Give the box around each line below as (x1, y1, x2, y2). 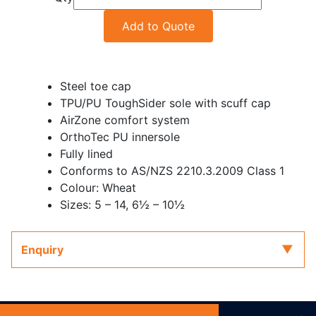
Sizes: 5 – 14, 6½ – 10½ (60, 197, 185, 212)
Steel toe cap (60, 79, 131, 93)
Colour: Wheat (60, 181, 136, 195)
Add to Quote (121, 19, 195, 33)
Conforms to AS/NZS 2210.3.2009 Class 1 (60, 164, 284, 178)
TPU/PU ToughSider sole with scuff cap (60, 96, 271, 110)
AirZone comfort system (60, 113, 190, 127)
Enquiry (20, 242, 63, 257)
